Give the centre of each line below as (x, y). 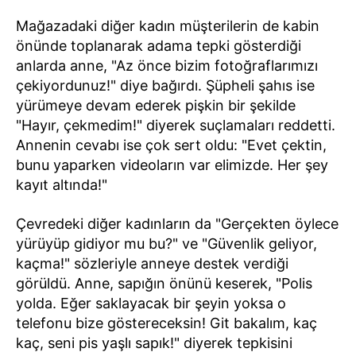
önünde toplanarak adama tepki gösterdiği (159, 45)
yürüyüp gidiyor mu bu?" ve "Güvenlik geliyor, (166, 243)
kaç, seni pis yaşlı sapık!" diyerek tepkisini (154, 342)
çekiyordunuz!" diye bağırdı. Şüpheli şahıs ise (165, 85)
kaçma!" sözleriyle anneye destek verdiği (152, 263)
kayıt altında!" (62, 184)
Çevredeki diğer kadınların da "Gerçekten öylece (177, 223)
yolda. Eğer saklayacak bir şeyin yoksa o (151, 303)
